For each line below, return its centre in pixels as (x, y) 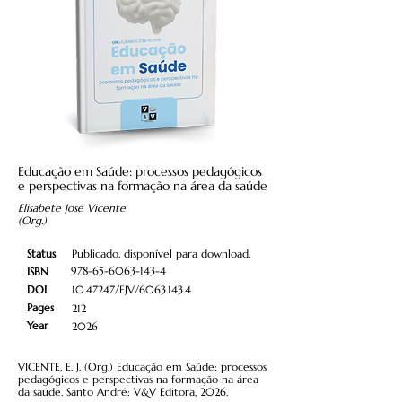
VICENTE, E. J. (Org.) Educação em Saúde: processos (142, 366)
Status (41, 253)
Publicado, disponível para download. (161, 253)
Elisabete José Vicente (72, 207)
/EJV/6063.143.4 (153, 289)
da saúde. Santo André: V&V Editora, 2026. (123, 391)
